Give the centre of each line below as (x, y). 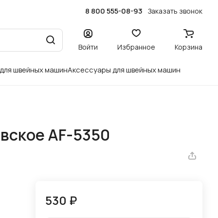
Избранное (136, 47)
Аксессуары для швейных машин (124, 70)
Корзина (189, 47)
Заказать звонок (175, 11)
